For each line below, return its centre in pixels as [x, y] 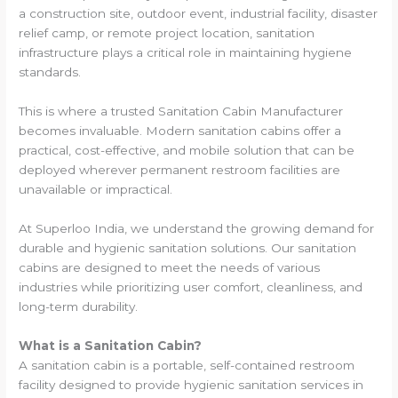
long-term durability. [79, 307]
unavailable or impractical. [96, 190]
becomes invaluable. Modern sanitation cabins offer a [180, 131]
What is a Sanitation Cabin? [111, 346]
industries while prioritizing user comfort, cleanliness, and [191, 287]
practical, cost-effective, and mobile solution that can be [187, 151]
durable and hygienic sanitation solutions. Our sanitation [188, 248]
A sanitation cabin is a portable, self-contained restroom [187, 366]
